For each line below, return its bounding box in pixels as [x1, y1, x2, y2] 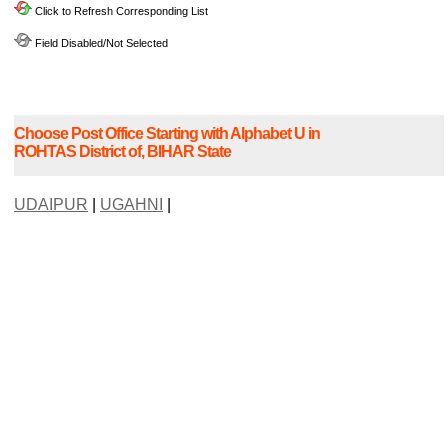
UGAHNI [100, 196, 163, 214]
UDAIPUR [14, 196, 88, 214]
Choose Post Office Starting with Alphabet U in [14, 125, 320, 143]
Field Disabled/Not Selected [32, 36, 168, 49]
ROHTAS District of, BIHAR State [14, 143, 231, 161]
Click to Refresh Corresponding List [32, 4, 208, 17]
